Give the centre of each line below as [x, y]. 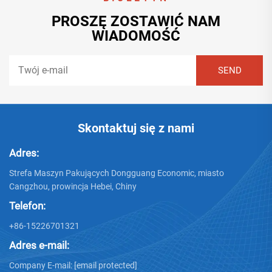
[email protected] [106, 266]
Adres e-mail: [39, 246]
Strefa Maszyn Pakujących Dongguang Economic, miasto [117, 173]
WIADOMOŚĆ [136, 36]
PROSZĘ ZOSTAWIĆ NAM [136, 22]
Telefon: [27, 206]
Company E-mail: [42, 266]
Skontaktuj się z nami [136, 128]
